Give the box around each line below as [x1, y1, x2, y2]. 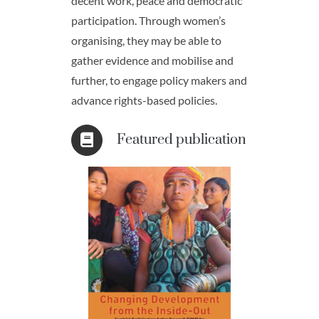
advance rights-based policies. [70, 93, 217, 108]
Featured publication [116, 131, 246, 150]
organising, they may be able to [70, 33, 221, 48]
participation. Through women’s [70, 14, 226, 28]
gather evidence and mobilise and [70, 53, 234, 68]
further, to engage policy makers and [70, 73, 247, 88]
